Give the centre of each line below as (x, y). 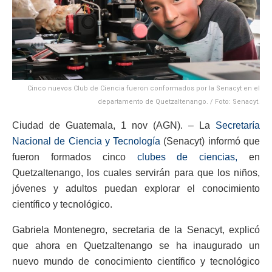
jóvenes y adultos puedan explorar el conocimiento (136, 188)
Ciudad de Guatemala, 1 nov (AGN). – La (114, 125)
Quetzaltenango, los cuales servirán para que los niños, (136, 172)
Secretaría (238, 125)
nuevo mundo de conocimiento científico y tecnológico (136, 261)
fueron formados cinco (75, 157)
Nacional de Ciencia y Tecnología (87, 141)
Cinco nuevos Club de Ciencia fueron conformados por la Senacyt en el (144, 88)
